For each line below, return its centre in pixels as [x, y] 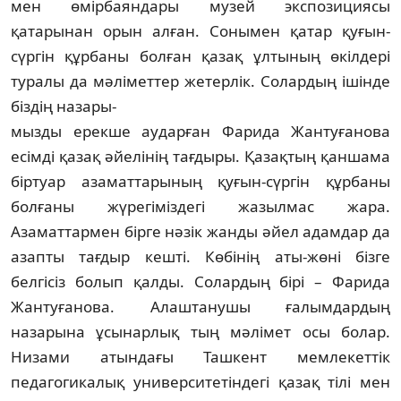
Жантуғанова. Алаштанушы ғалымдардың [200, 306]
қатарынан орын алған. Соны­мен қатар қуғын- [200, 30]
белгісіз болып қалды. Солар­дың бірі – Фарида [200, 281]
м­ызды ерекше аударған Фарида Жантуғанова [200, 131]
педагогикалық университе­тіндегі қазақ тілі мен [200, 381]
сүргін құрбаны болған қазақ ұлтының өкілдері [200, 55]
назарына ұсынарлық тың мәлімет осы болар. [200, 331]
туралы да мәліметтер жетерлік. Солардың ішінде [200, 81]
